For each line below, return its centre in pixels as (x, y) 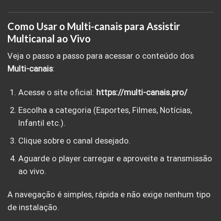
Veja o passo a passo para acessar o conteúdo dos (101, 56)
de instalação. (33, 208)
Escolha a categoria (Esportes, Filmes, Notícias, (105, 110)
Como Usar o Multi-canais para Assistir (94, 26)
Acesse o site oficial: (57, 92)
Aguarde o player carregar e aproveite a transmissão (115, 158)
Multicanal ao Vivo (49, 39)
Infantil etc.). (42, 123)
